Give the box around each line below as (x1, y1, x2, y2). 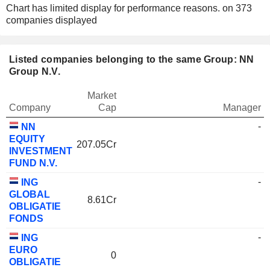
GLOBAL (9, 189, 50, 199)
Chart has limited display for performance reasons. (6, 3, 222, 13)
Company (9, 102, 51, 113)
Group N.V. (9, 66, 60, 77)
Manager (223, 102, 261, 113)
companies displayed (6, 15, 97, 25)
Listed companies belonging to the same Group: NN (9, 54, 254, 64)
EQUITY (9, 134, 45, 144)
